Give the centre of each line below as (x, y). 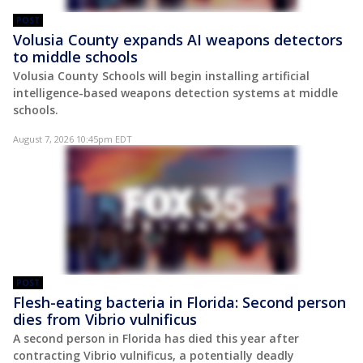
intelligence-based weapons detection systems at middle (175, 92)
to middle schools (75, 56)
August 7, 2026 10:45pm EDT (73, 139)
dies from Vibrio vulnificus (105, 319)
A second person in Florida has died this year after (156, 338)
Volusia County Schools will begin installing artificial (161, 75)
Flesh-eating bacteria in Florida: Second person (179, 302)
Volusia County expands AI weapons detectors (178, 39)
